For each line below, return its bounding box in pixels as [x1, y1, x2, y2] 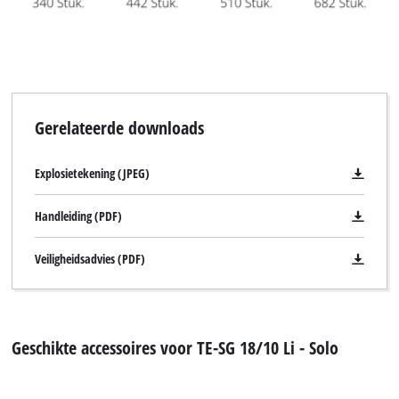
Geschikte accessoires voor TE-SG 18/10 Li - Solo [12, 334, 339, 360]
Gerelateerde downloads [34, 115, 204, 141]
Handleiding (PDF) [34, 208, 122, 225]
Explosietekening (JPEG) [34, 165, 150, 183]
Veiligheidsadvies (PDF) [34, 250, 145, 268]
